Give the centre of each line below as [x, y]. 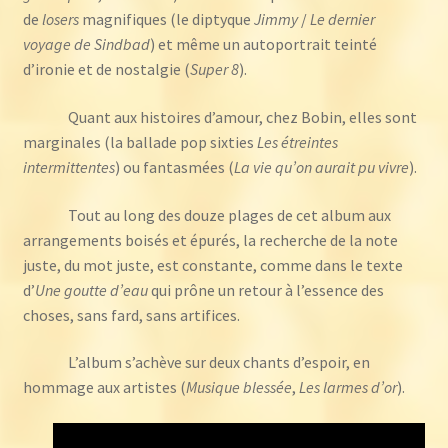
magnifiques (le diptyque [166, 19]
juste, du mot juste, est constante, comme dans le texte [212, 264]
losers [60, 19]
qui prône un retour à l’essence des [265, 289]
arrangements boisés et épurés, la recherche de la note [210, 239]
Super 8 [214, 69]
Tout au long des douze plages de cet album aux [221, 214]
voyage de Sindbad [86, 44]
